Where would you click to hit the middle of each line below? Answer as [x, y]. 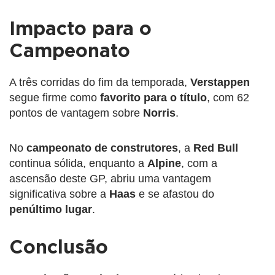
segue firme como [55, 97]
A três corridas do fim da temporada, [100, 82]
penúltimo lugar [51, 209]
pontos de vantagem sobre [76, 113]
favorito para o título [153, 97]
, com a [199, 163]
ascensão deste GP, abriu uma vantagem [110, 178]
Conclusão [59, 248]
